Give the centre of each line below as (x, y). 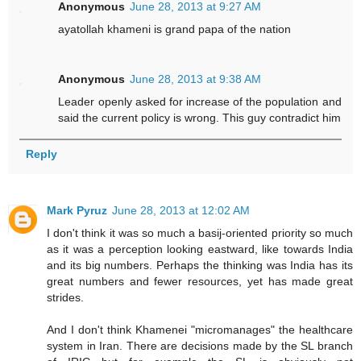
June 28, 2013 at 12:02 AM (181, 211)
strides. (65, 298)
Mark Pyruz (77, 211)
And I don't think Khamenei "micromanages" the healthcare (200, 330)
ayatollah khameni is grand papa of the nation (175, 29)
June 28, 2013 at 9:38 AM (196, 79)
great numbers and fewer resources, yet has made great (200, 282)
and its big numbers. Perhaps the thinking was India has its (200, 266)
